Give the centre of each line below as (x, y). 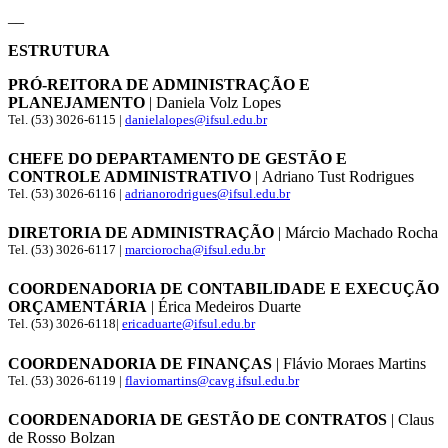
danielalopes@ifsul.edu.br (196, 119)
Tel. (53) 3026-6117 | (66, 250)
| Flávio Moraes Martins (351, 363)
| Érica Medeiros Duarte (224, 307)
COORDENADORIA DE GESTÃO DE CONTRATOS (199, 420)
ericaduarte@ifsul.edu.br (188, 324)
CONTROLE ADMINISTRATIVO (129, 176)
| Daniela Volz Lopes (213, 102)
